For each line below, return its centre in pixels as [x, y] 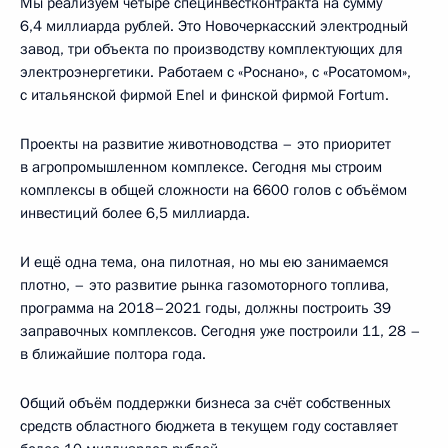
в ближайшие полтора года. [113, 354]
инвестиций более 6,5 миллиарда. [135, 213]
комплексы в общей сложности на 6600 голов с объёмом [213, 190]
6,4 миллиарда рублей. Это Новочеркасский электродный [214, 26]
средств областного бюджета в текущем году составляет [209, 426]
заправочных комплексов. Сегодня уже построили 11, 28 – [220, 331]
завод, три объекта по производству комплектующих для [211, 49]
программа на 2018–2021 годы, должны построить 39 [205, 308]
